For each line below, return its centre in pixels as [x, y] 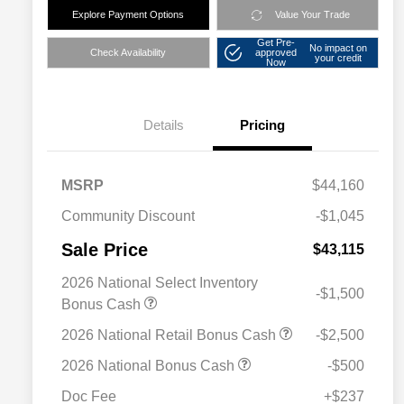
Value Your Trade [312, 15]
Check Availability [129, 53]
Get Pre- [275, 43]
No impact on [339, 47]
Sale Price [105, 250]
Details [163, 125]
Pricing [262, 125]
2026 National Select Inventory [160, 283]
